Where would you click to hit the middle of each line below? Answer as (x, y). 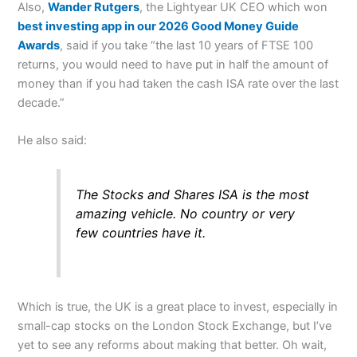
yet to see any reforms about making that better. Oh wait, (173, 345)
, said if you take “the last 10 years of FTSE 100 (187, 45)
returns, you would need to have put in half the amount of (173, 64)
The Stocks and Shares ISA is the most (192, 194)
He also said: (53, 141)
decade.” (41, 102)
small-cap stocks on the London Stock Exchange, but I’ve (175, 326)
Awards (39, 45)
